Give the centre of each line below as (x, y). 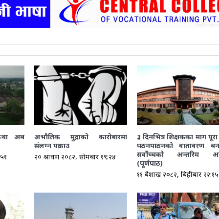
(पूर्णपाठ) (150, 163)
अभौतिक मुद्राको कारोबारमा (80, 136)
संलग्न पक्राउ (52, 145)
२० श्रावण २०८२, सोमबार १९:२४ (75, 156)
